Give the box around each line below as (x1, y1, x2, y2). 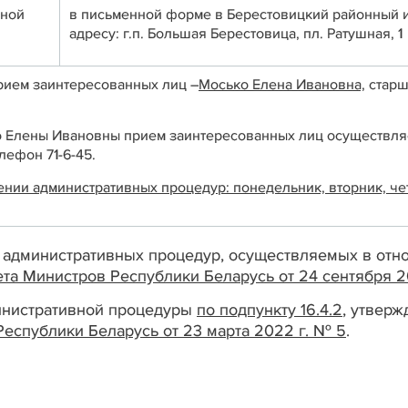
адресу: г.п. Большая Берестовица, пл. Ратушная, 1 (69, 24, 403, 43)
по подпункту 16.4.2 (197, 300, 342, 321)
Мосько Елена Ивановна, (199, 75, 365, 94)
